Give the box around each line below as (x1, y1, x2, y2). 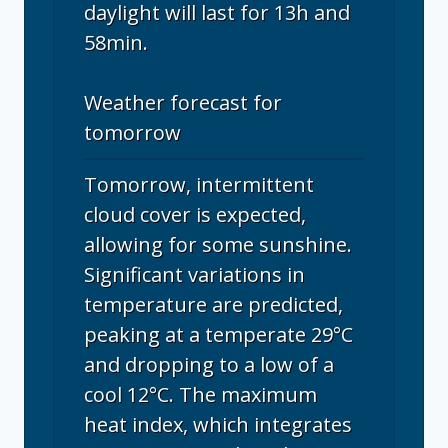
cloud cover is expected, (84, 201, 306, 229)
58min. (84, 29, 148, 57)
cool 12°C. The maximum (84, 381, 317, 409)
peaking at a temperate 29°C (84, 321, 353, 349)
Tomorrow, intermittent (84, 171, 314, 199)
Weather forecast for (84, 89, 282, 117)
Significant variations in (84, 261, 305, 289)
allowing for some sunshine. (84, 231, 352, 259)
